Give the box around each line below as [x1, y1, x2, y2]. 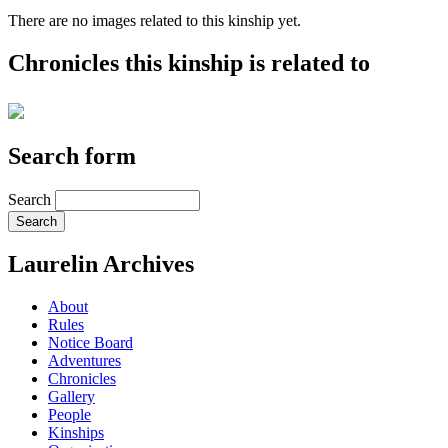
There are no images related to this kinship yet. [8, 11, 301, 29]
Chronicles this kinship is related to [8, 49, 370, 76]
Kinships [48, 424, 104, 442]
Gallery [48, 388, 95, 406]
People [48, 406, 91, 424]
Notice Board [48, 334, 133, 352]
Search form [8, 142, 136, 169]
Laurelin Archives [8, 251, 194, 278]
